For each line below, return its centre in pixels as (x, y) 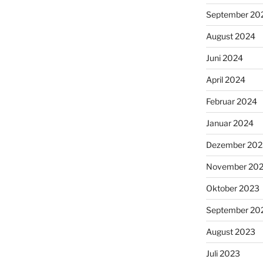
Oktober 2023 (232, 188)
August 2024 (230, 36)
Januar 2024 (230, 123)
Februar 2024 (231, 101)
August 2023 (230, 231)
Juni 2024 (224, 58)
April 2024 (225, 79)
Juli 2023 (223, 253)
